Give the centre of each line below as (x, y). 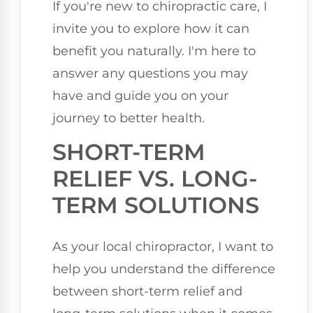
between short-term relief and (147, 292)
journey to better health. (129, 118)
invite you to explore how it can (151, 28)
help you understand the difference (164, 269)
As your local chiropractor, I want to (163, 247)
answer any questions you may (150, 73)
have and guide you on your (140, 95)
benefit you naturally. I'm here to (154, 51)
